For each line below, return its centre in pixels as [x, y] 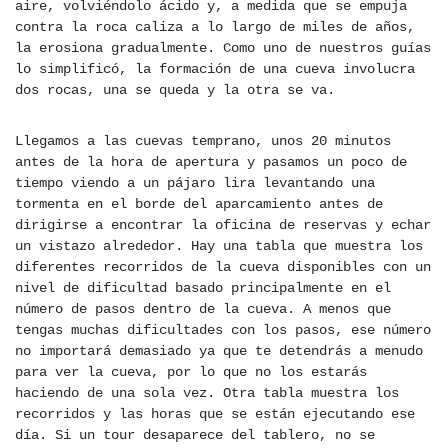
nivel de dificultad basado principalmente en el [203, 288]
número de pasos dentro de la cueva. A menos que [203, 309]
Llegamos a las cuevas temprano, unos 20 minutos [203, 141]
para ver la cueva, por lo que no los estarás [191, 372]
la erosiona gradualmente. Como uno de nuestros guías [223, 48]
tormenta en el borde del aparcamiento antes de [199, 204]
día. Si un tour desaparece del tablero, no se [195, 435]
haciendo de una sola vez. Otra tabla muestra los [207, 393]
